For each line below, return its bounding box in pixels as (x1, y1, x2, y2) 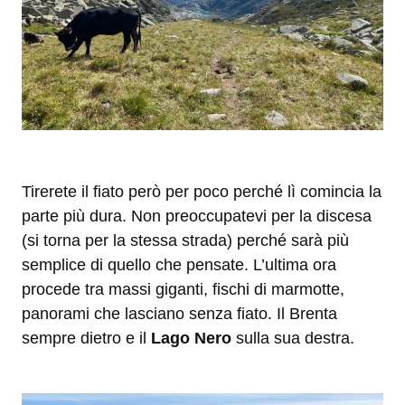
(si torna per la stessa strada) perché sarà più (22, 231, 349, 250)
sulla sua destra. (231, 328, 354, 347)
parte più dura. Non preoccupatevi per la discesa (22, 206, 372, 225)
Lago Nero (151, 328, 231, 347)
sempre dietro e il (22, 328, 151, 347)
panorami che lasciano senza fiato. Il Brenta (22, 304, 337, 323)
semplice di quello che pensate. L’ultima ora (22, 255, 336, 274)
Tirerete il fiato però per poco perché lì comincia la (22, 182, 381, 201)
